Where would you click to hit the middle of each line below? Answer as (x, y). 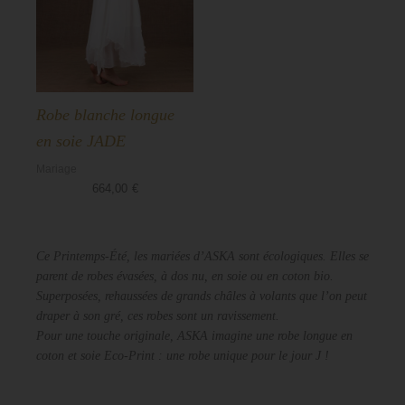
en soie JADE (81, 141)
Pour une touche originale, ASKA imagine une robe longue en (194, 335)
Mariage (57, 170)
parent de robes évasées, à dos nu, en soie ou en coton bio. (185, 276)
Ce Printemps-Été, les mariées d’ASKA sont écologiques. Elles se (202, 256)
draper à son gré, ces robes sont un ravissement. (158, 316)
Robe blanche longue (105, 115)
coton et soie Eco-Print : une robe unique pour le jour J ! (183, 355)
